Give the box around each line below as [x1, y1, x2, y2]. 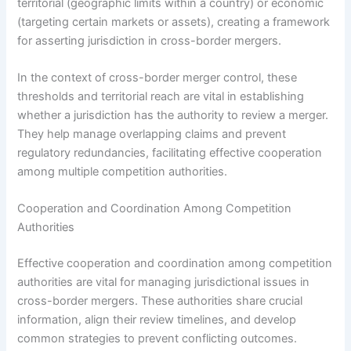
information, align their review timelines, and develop [17, 313, 297, 327]
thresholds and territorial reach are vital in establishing [17, 89, 305, 103]
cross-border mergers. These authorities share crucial [17, 294, 303, 309]
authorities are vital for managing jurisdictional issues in [17, 275, 310, 290]
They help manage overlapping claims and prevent [17, 126, 287, 141]
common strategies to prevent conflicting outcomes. [17, 331, 298, 346]
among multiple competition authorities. [17, 164, 228, 179]
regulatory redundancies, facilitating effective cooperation [17, 145, 323, 160]
